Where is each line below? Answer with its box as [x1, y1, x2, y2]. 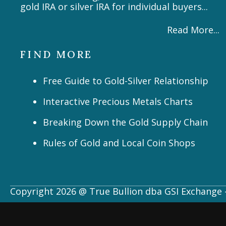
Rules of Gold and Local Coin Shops [43, 137, 195, 149]
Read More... [166, 24, 219, 36]
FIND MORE [20, 48, 93, 61]
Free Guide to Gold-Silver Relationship [43, 75, 208, 87]
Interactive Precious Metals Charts [43, 95, 193, 108]
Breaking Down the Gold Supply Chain [43, 116, 208, 129]
